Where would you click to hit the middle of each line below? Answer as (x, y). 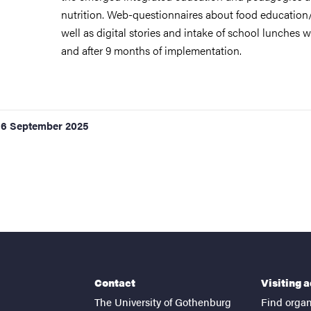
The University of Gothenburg (163, 301)
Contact (115, 282)
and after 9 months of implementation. (151, 51)
